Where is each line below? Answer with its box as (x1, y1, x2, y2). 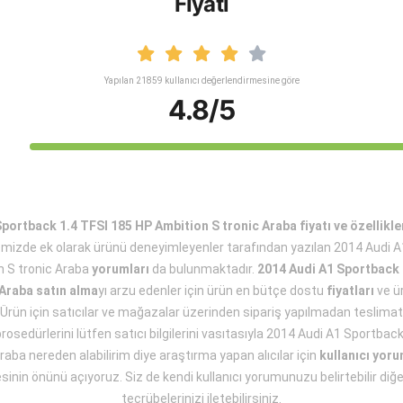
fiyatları (327, 283, 374, 298)
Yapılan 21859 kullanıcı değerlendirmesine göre (103, 76, 300, 85)
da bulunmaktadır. (148, 262, 257, 276)
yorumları (91, 262, 149, 276)
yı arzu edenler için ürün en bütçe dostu (98, 283, 327, 298)
